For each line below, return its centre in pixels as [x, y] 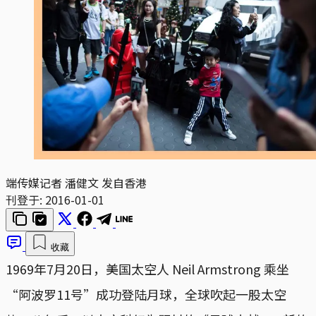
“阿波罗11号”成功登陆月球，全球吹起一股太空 [146, 294]
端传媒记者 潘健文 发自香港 [76, 182]
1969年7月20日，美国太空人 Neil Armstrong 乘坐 [147, 268]
